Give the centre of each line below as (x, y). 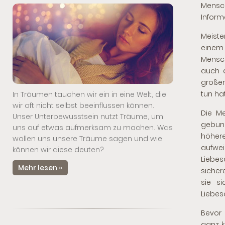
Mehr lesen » (40, 168)
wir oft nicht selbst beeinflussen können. (83, 105)
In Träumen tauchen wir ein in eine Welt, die (89, 94)
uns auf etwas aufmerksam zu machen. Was (93, 128)
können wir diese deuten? (58, 150)
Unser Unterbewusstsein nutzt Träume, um (88, 117)
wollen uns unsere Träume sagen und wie (87, 139)
